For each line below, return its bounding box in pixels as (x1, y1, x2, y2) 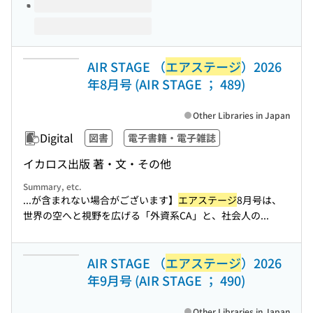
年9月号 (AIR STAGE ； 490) (87, 271, 245, 289)
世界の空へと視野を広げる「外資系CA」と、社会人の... (23, 208, 269, 222)
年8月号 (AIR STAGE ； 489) (87, 75, 245, 93)
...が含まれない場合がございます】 (23, 193, 178, 207)
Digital (40, 129, 73, 146)
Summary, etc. (23, 180, 82, 192)
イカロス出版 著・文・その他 (23, 155, 171, 172)
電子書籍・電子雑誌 (128, 131, 216, 145)
